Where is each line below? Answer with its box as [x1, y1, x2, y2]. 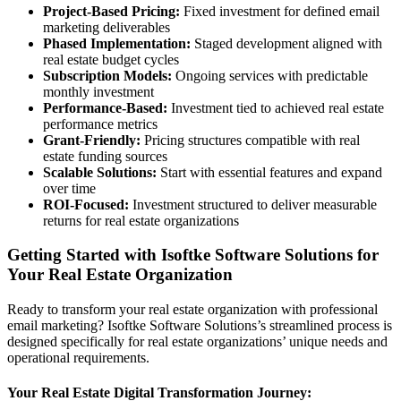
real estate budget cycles [43, 51, 179, 67]
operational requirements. [7, 350, 149, 366]
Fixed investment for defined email [180, 3, 380, 19]
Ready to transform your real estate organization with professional [7, 302, 378, 318]
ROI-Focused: [43, 196, 129, 212]
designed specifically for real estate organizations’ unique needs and [7, 334, 388, 350]
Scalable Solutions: [43, 164, 157, 180]
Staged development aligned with [191, 35, 382, 51]
